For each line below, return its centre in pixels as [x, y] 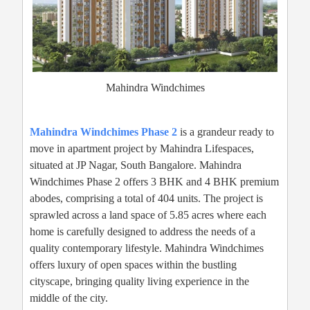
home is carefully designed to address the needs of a [143, 232]
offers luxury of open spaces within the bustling [133, 265]
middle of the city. [69, 298]
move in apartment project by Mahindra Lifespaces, [142, 149]
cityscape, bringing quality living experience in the [139, 282]
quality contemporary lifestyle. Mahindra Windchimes [147, 248]
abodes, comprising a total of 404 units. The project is [146, 199]
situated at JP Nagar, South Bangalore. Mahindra [136, 165]
